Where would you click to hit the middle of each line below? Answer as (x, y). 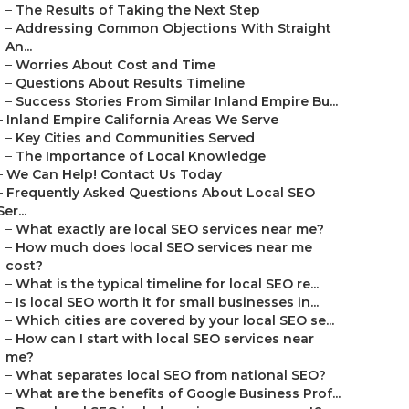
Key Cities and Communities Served (135, 138)
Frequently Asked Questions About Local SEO (161, 193)
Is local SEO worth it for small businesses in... (167, 302)
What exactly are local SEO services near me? (170, 229)
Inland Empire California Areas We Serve (142, 120)
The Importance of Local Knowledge (141, 156)
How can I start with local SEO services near (165, 339)
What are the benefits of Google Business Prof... (178, 393)
